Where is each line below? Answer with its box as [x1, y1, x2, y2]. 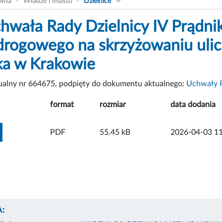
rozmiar [100, 100, 126, 109]
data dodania [170, 100, 216, 109]
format [50, 100, 74, 109]
